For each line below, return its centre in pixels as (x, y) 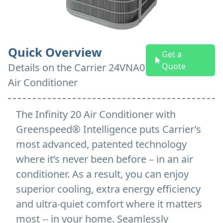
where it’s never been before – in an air (105, 159)
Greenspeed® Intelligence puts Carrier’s (109, 129)
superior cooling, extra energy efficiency (108, 189)
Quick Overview (55, 52)
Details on (32, 67)
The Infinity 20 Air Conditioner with (96, 114)
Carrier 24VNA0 (108, 67)
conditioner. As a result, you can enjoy (102, 174)
